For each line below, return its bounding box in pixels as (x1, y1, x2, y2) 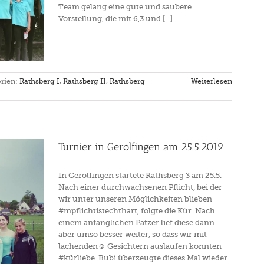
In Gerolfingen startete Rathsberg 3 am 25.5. (58, 171, 222, 180)
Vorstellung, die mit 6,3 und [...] (58, 14, 173, 23)
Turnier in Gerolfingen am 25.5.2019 (58, 140, 224, 153)
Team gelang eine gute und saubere (58, 2, 192, 11)
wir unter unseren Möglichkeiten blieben (58, 194, 212, 203)
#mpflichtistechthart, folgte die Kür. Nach (58, 206, 215, 215)
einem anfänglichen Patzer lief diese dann (58, 218, 214, 227)
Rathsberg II (63, 77, 106, 85)
